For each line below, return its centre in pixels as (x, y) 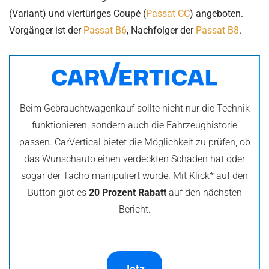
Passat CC (168, 14)
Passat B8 (217, 30)
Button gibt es (58, 193)
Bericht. (134, 210)
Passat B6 (105, 30)
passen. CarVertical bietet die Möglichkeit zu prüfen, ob (134, 142)
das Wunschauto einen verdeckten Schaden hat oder (134, 159)
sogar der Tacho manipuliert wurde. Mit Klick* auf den (134, 176)
